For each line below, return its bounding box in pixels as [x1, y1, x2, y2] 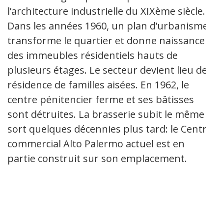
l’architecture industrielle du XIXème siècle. [7, 4, 205, 18]
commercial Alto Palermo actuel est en [7, 137, 185, 150]
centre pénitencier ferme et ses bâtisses [7, 92, 194, 106]
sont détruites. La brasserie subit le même [7, 107, 204, 121]
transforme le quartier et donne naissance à [7, 33, 213, 47]
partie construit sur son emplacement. [7, 151, 187, 165]
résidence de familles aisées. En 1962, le [7, 78, 189, 91]
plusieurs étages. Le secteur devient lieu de [7, 63, 207, 77]
